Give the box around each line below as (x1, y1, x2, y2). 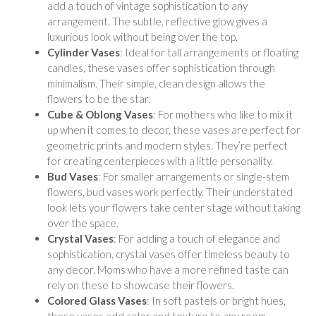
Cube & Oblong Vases (47, 107, 153, 121)
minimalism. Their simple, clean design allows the (47, 76, 265, 90)
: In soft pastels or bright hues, (147, 293, 286, 307)
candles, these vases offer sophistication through (47, 61, 275, 74)
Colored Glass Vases (47, 293, 147, 307)
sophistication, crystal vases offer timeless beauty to (47, 247, 290, 260)
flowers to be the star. (47, 92, 150, 105)
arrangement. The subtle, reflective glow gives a (47, 14, 267, 28)
